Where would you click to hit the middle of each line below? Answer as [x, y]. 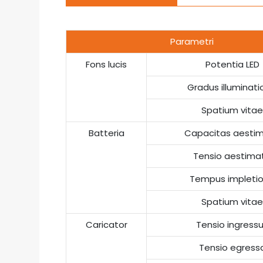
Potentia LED [232, 64]
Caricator [106, 225]
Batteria [106, 133]
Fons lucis [107, 64]
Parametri [192, 41]
